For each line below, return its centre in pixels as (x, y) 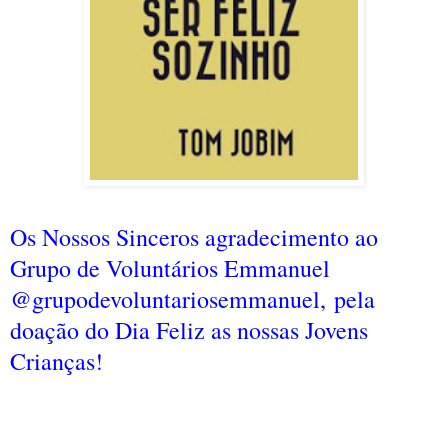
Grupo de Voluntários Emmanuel (170, 267)
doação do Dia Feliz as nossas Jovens (189, 329)
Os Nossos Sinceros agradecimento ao (194, 236)
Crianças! (56, 360)
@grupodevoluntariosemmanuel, (172, 298)
